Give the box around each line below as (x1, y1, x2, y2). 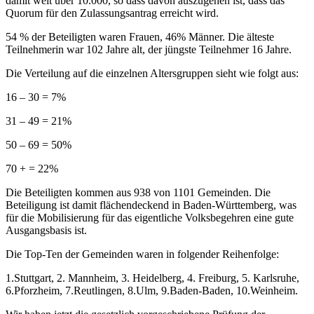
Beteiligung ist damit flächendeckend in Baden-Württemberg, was (6, 198, 296, 211)
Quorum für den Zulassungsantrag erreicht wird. (6, 6, 219, 19)
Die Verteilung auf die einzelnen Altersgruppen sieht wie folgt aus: (6, 67, 299, 79)
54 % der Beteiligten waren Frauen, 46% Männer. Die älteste (6, 30, 274, 43)
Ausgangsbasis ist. (6, 224, 87, 236)
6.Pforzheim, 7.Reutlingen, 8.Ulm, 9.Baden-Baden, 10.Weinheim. (6, 284, 298, 296)
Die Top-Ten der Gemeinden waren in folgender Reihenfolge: (6, 247, 279, 260)
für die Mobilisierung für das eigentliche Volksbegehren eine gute (6, 211, 294, 224)
